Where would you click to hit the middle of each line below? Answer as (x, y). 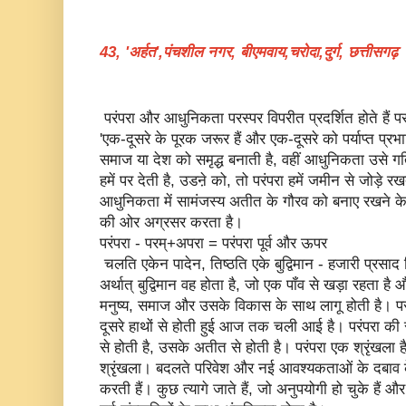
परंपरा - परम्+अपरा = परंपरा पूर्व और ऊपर (216, 243)
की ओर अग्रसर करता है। (171, 222)
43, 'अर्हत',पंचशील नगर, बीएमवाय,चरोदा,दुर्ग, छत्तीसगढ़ (249, 53)
